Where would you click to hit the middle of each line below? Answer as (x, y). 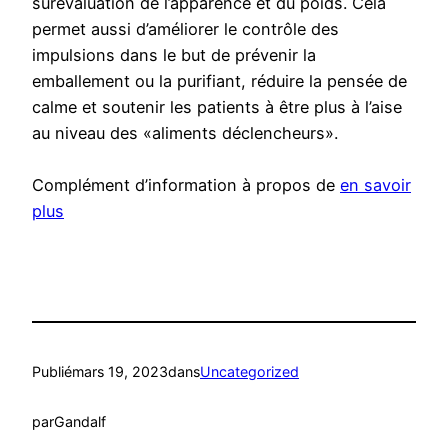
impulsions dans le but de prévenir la (174, 55)
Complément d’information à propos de (186, 185)
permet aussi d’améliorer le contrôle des (185, 29)
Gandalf (80, 422)
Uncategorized (249, 371)
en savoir (375, 185)
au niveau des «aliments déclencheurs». (185, 133)
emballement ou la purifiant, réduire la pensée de (219, 81)
